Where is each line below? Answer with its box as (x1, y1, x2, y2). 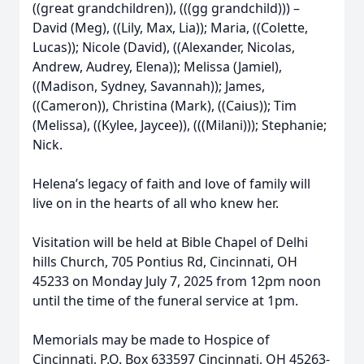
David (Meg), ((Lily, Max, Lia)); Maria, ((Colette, (32, 19, 308, 37)
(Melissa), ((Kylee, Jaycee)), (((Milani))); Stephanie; (32, 116, 327, 134)
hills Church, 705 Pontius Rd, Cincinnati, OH (32, 253, 297, 271)
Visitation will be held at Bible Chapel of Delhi (32, 233, 308, 251)
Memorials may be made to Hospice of (32, 331, 270, 349)
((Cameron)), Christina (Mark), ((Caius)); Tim (32, 97, 297, 115)
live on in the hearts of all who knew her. (32, 194, 279, 212)
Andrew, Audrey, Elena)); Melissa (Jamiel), (32, 58, 282, 76)
